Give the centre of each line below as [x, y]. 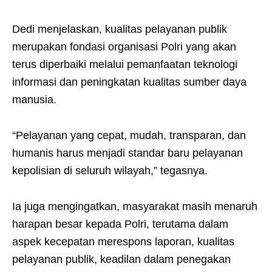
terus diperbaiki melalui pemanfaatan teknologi [125, 65]
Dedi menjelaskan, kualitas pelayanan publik [120, 29]
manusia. [34, 100]
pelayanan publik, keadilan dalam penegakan [121, 260]
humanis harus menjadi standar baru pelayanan [127, 153]
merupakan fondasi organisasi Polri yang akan [124, 47]
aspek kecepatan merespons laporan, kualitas [123, 242]
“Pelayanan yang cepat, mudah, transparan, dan [129, 136]
